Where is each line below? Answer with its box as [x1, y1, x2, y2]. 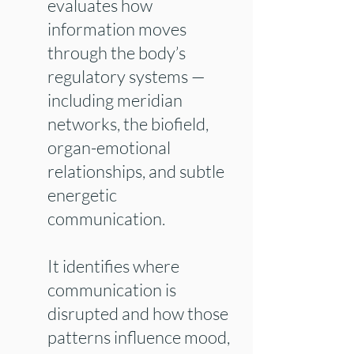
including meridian [47, 89, 183, 111]
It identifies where [47, 255, 179, 277]
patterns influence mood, [47, 326, 230, 348]
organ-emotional [47, 137, 171, 158]
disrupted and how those [47, 303, 228, 324]
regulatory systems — [47, 66, 205, 87]
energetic [47, 184, 117, 205]
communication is [47, 279, 176, 300]
